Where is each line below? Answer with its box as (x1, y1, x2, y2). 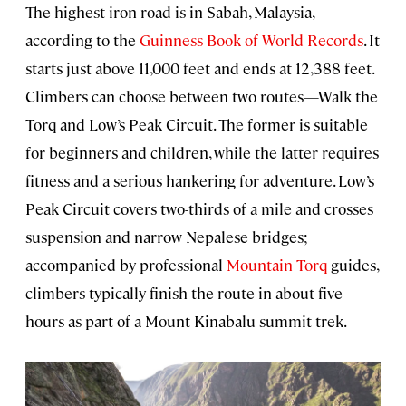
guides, (327, 255, 378, 275)
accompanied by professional (25, 255, 227, 275)
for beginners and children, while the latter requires (25, 142, 379, 163)
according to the (25, 30, 140, 51)
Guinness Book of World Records (140, 30, 363, 51)
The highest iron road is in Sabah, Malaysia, (25, 2, 314, 23)
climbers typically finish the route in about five (25, 283, 343, 304)
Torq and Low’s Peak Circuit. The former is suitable (25, 114, 368, 135)
